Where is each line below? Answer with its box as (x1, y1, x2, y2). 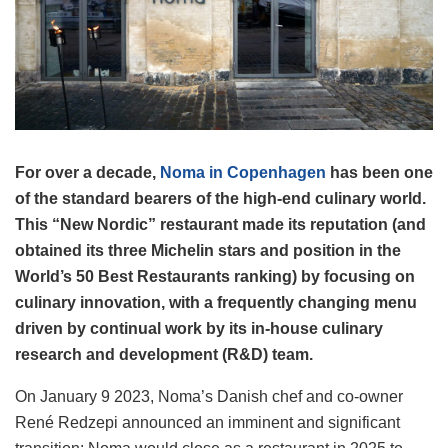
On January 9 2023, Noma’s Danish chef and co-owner (15, 388, 403, 406)
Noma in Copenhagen (160, 164, 326, 182)
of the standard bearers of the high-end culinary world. (15, 190, 426, 208)
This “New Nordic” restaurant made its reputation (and (15, 216, 426, 234)
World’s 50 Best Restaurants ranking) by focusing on (15, 268, 415, 286)
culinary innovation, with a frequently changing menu (15, 294, 417, 312)
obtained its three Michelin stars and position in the (15, 242, 401, 260)
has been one (326, 164, 433, 182)
